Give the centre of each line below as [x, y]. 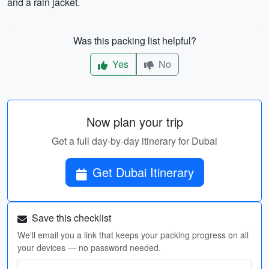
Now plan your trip [134, 122]
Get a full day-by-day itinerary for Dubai [134, 141]
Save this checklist [70, 218]
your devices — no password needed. [89, 247]
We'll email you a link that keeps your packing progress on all [133, 235]
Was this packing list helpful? [134, 41]
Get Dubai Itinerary [143, 172]
